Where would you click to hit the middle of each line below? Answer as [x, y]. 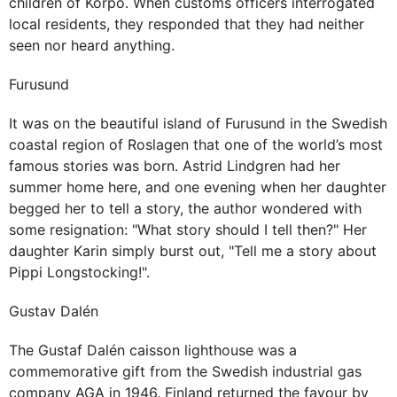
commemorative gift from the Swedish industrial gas [185, 372]
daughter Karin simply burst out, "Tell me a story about [193, 251]
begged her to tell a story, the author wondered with [185, 209]
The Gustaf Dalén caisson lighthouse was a [153, 350]
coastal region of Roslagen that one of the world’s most [196, 145]
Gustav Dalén [54, 311]
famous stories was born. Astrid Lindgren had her [175, 166]
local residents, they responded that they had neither [187, 24]
